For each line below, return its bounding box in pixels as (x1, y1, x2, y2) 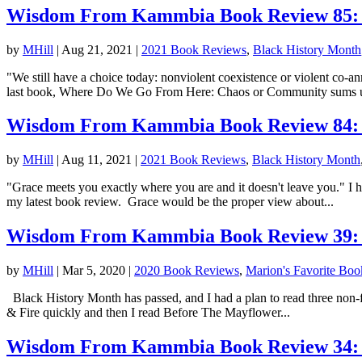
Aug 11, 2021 (61, 153, 132, 167)
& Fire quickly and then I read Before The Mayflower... (6, 305, 290, 320)
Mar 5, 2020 (62, 263, 125, 278)
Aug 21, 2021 (61, 42, 133, 57)
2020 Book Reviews (134, 263, 239, 278)
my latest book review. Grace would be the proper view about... (6, 195, 334, 209)
